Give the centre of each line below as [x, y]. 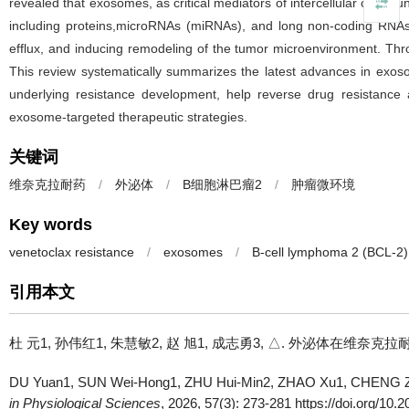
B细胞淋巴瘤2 [222, 184]
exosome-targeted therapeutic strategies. [128, 117]
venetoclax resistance [72, 252]
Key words [51, 225]
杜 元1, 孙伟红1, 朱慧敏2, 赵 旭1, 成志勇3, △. [149, 343]
